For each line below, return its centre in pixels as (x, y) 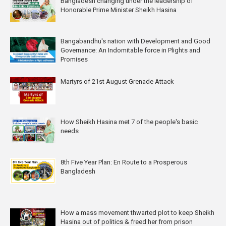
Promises (74, 59)
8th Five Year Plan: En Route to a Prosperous (124, 162)
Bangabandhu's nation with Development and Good (135, 41)
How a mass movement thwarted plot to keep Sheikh (137, 212)
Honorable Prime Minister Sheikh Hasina (119, 10)
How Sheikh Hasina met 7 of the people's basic (129, 122)
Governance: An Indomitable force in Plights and (130, 50)
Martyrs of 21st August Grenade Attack (117, 81)
